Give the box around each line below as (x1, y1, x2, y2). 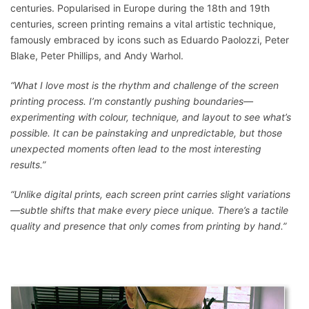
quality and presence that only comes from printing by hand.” (10, 220, 286, 232)
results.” (10, 159, 46, 171)
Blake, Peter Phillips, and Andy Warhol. (10, 50, 183, 62)
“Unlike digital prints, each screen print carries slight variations (10, 188, 290, 201)
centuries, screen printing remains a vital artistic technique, (10, 18, 276, 30)
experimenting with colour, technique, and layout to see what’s (10, 111, 291, 123)
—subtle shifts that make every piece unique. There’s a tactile (10, 204, 288, 217)
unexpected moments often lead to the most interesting (10, 143, 261, 155)
